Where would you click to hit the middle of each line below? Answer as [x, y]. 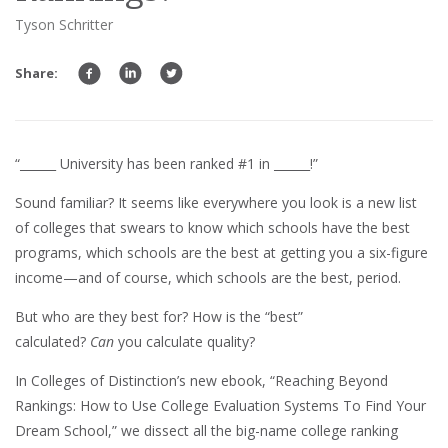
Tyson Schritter [64, 25]
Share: [38, 72]
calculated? [52, 342]
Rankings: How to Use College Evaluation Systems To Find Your [220, 406]
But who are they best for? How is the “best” [159, 317]
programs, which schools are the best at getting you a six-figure [221, 253]
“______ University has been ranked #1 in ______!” [166, 164]
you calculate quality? [186, 342]
